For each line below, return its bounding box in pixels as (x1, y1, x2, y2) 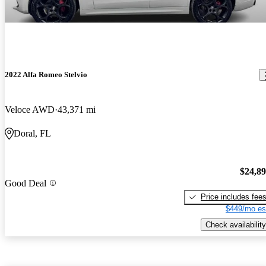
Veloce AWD (5, 104, 55, 115)
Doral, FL (14, 128, 51, 139)
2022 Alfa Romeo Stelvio (5, 70, 87, 80)
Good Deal (5, 178, 46, 188)
